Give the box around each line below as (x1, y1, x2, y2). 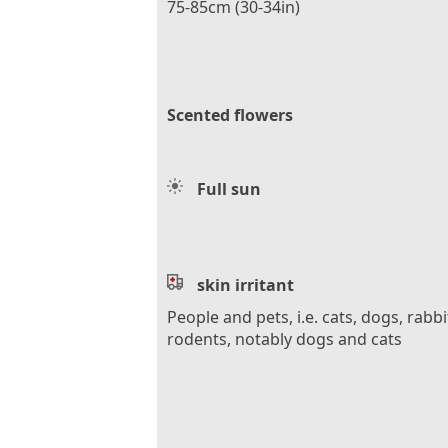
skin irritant (197, 274, 294, 296)
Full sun (197, 178, 261, 200)
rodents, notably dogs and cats (167, 328, 402, 350)
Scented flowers (167, 104, 293, 126)
